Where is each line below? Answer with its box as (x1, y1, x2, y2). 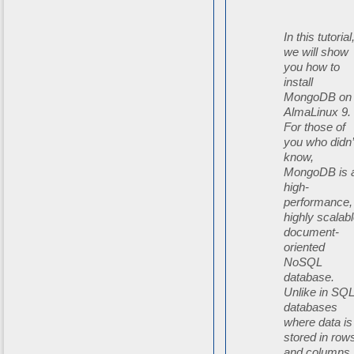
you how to (284, 60, 341, 74)
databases (284, 300, 338, 314)
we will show (284, 45, 349, 59)
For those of (284, 120, 346, 134)
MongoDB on (284, 90, 352, 104)
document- (284, 225, 340, 239)
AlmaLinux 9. (284, 105, 352, 119)
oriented (284, 240, 326, 254)
